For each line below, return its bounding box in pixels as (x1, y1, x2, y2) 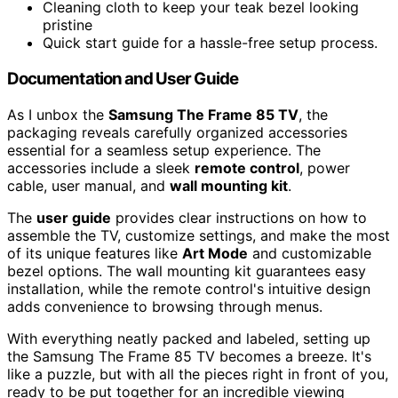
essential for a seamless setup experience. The (7, 140, 321, 159)
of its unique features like (7, 243, 182, 262)
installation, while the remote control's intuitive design (7, 279, 370, 298)
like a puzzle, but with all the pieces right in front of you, (7, 364, 388, 383)
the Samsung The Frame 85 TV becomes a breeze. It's (7, 346, 371, 365)
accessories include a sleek (7, 158, 195, 177)
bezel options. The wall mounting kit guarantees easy (7, 261, 366, 280)
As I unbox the (7, 105, 108, 123)
